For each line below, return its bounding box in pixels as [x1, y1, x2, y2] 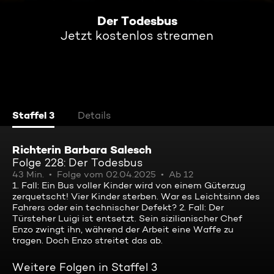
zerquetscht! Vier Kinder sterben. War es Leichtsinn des [12, 191, 260, 202]
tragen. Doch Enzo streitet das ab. [12, 235, 163, 246]
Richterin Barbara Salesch [12, 143, 152, 157]
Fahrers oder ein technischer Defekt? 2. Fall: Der [12, 202, 224, 213]
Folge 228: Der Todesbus [12, 156, 143, 169]
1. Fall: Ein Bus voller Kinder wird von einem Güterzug [12, 180, 245, 191]
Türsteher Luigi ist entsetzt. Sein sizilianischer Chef [12, 213, 242, 224]
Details [78, 109, 111, 121]
